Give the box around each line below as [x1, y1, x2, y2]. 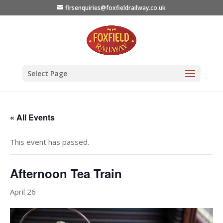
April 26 [10, 187, 36, 197]
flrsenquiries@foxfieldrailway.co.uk [65, 3, 166, 12]
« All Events [10, 111, 55, 123]
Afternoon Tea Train [10, 165, 122, 182]
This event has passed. [10, 137, 89, 147]
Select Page [27, 69, 67, 78]
